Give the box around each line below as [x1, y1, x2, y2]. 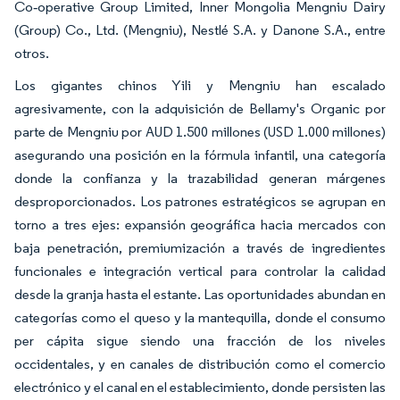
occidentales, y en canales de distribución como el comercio [14, 355, 386, 373]
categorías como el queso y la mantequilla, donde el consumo [14, 309, 386, 327]
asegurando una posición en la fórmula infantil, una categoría [14, 146, 386, 164]
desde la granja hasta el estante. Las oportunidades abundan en [14, 286, 386, 304]
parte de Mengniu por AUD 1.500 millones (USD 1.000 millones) [14, 123, 386, 141]
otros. [14, 45, 49, 62]
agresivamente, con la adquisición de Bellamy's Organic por [14, 100, 386, 118]
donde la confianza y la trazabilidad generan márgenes [14, 170, 386, 187]
